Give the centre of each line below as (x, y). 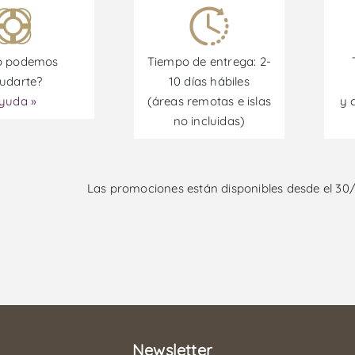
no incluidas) (209, 121)
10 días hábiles (209, 82)
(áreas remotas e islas (209, 101)
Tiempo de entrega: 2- (209, 62)
